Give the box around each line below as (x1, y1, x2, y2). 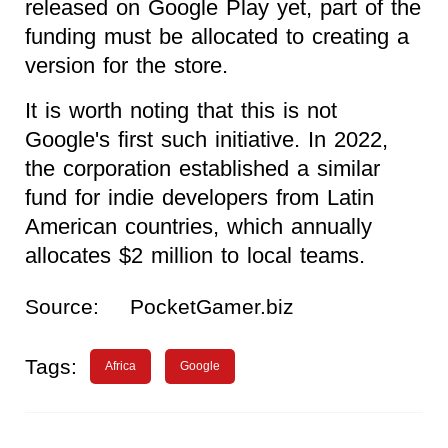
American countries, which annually (25, 213, 372, 239)
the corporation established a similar (25, 155, 380, 181)
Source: (25, 294, 99, 318)
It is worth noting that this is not (25, 97, 337, 123)
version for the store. (25, 52, 228, 78)
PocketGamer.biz (130, 294, 294, 318)
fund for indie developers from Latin (25, 184, 374, 210)
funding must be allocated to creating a (25, 23, 409, 49)
